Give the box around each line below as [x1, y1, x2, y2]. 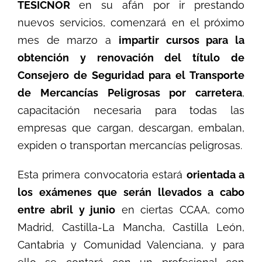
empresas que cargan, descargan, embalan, [17, 121, 245, 134]
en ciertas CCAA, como [115, 203, 245, 216]
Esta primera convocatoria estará [17, 168, 187, 181]
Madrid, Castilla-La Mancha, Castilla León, [17, 220, 245, 233]
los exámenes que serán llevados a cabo [17, 185, 245, 198]
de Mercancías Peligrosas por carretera [17, 86, 243, 99]
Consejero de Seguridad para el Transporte [17, 68, 245, 81]
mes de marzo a [17, 33, 119, 46]
